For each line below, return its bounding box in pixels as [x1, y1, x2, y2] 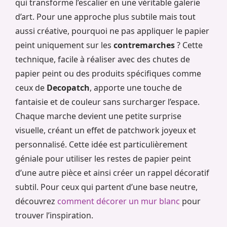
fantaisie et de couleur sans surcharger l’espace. [15, 96, 200, 107]
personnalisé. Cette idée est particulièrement [15, 138, 187, 150]
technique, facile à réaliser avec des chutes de [15, 53, 190, 65]
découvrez [15, 195, 57, 207]
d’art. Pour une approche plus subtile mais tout [15, 11, 196, 22]
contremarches [113, 39, 175, 51]
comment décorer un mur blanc [57, 195, 180, 207]
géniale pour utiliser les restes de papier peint [15, 153, 191, 164]
